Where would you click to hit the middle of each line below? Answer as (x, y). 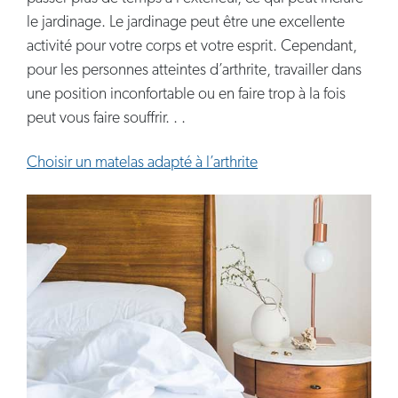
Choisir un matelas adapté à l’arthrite (142, 163)
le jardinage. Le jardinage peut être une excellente (186, 22)
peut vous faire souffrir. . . (106, 118)
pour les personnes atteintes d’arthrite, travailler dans (194, 70)
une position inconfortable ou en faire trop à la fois (186, 94)
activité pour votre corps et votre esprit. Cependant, (192, 46)
